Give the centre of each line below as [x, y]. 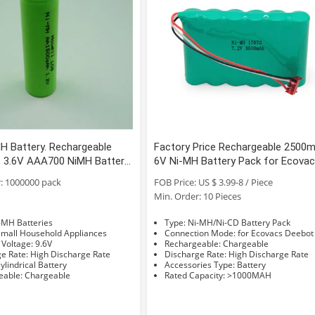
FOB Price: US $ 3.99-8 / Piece [214, 182]
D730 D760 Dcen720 [200, 189]
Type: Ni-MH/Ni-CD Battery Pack [239, 222]
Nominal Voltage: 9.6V [43, 243]
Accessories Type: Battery [252, 264]
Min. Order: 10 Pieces [198, 196]
